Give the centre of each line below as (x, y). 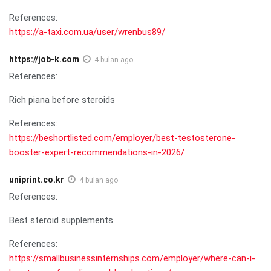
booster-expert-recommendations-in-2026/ (97, 152)
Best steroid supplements (61, 220)
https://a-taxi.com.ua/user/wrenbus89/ (87, 32)
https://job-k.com (44, 59)
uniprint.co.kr (37, 179)
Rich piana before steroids (62, 100)
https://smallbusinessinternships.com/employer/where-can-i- (132, 258)
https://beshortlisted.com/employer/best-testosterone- (122, 138)
